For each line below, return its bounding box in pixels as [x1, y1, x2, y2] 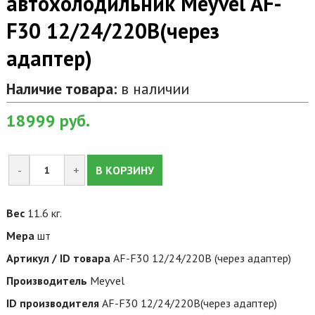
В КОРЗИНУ [95, 162, 154, 177]
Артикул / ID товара [6, 250, 110, 265]
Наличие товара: [6, 78, 117, 98]
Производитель [6, 273, 87, 288]
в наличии [116, 78, 189, 98]
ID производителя [6, 295, 99, 310]
